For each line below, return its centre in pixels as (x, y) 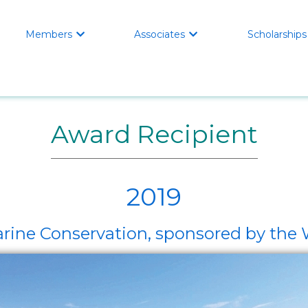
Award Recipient (154, 134)
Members (49, 34)
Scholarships (277, 34)
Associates (160, 34)
